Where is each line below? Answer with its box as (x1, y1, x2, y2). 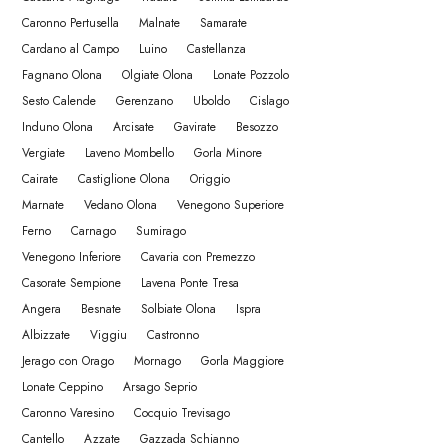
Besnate (81, 300, 121, 318)
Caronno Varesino (22, 404, 114, 422)
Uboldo (193, 92, 230, 110)
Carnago (71, 222, 116, 240)
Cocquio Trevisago (134, 404, 230, 422)
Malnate (139, 14, 180, 32)
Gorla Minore (194, 144, 262, 162)
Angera (22, 300, 61, 318)
